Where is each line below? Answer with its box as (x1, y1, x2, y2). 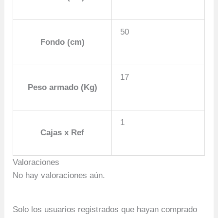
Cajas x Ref (40, 128, 85, 138)
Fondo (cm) (40, 37, 85, 47)
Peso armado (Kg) (27, 83, 97, 92)
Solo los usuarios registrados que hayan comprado (13, 204, 198, 214)
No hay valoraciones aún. (13, 171, 106, 181)
